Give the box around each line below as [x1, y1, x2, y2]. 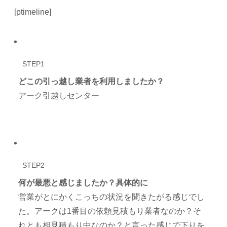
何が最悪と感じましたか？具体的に [18, 178, 148, 187]
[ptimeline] [14, 8, 52, 17]
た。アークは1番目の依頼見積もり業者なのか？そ [18, 207, 202, 216]
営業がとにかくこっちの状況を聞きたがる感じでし [18, 193, 205, 202]
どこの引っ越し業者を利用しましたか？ [18, 77, 165, 86]
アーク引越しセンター [18, 91, 100, 100]
